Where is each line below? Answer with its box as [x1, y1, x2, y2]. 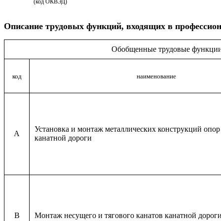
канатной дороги [35, 134, 92, 142]
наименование [136, 73, 176, 80]
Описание [4, 21, 43, 31]
